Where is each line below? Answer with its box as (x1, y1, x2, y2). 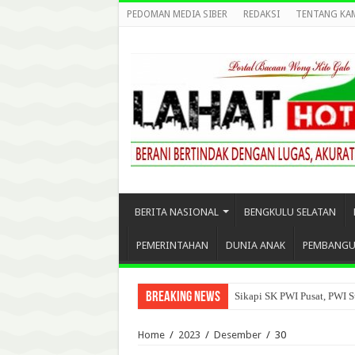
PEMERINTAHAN (136, 239, 208, 251)
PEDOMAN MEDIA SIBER (126, 9, 227, 20)
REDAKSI (242, 9, 280, 20)
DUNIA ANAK (225, 239, 285, 251)
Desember (213, 329, 261, 341)
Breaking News (145, 290, 220, 305)
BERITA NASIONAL (134, 206, 219, 218)
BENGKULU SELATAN (243, 206, 336, 218)
